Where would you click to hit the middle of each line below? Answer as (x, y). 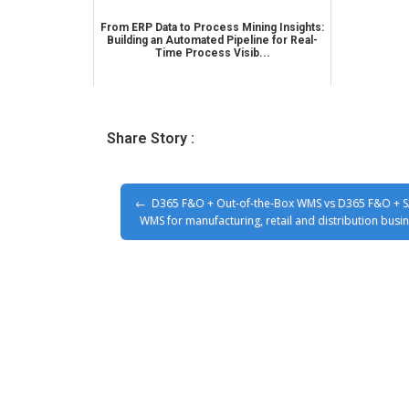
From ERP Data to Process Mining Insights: (213, 28)
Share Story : (151, 139)
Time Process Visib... (212, 53)
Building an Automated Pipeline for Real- (213, 41)
